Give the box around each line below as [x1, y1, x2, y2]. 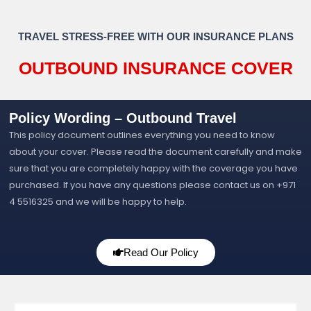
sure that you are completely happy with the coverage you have [9, 161, 298, 175]
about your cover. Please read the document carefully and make [9, 144, 302, 158]
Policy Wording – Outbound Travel [9, 110, 237, 126]
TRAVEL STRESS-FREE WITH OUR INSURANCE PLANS [17, 31, 294, 42]
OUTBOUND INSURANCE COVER [18, 58, 293, 78]
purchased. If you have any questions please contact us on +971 [9, 178, 296, 192]
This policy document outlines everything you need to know [9, 128, 275, 142]
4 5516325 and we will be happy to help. [9, 194, 187, 208]
